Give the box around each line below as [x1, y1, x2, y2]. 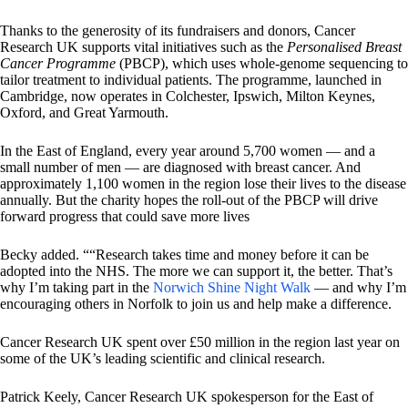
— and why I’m [311, 280, 406, 296]
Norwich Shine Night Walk [153, 280, 311, 296]
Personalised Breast [283, 39, 402, 56]
